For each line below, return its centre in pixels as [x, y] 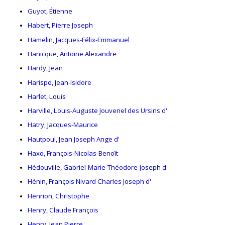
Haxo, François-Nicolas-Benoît [73, 153]
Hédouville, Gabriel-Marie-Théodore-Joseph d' [98, 167]
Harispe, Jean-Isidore [60, 82]
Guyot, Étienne [50, 11]
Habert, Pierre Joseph [60, 25]
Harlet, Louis [47, 96]
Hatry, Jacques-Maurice [63, 125]
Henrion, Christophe [59, 196]
